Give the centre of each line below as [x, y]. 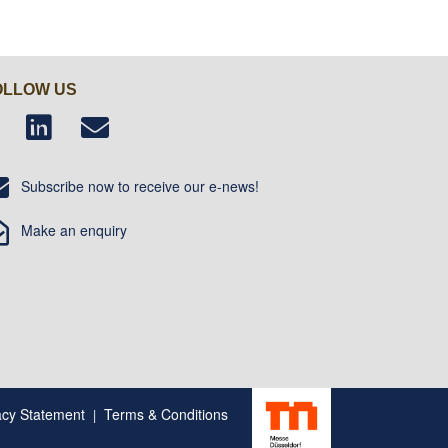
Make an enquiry [68, 229]
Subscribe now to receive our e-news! [134, 185]
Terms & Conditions [165, 413]
